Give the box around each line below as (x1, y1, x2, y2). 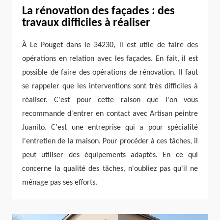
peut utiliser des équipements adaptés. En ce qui (22, 151, 198, 160)
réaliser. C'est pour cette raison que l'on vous (22, 96, 198, 105)
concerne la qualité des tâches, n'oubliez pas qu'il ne (22, 165, 198, 173)
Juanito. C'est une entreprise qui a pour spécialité (22, 124, 198, 132)
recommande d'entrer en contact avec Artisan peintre (22, 110, 198, 118)
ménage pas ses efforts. (22, 179, 97, 187)
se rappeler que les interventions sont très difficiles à (22, 82, 198, 91)
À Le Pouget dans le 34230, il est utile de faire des (22, 41, 198, 50)
